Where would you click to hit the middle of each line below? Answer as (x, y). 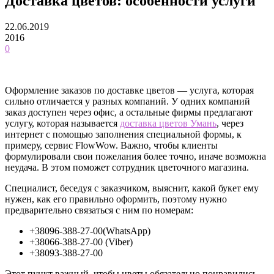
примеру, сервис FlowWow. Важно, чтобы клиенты (111, 145)
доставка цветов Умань (168, 123)
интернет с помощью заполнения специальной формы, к (123, 134)
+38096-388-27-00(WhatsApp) (90, 231)
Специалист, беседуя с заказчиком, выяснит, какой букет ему (132, 188)
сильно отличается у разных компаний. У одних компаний (128, 101)
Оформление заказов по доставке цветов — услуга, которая (129, 90)
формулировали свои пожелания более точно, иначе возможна (135, 156)
